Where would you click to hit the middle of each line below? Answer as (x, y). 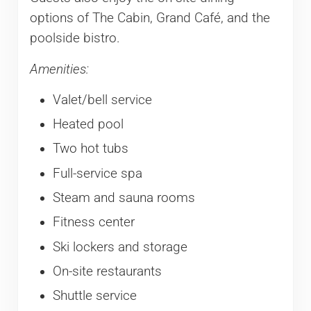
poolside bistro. (75, 38)
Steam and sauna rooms (124, 198)
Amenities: (59, 69)
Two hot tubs (90, 149)
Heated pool (88, 125)
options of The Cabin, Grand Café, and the (150, 18)
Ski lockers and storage (120, 247)
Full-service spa (97, 173)
